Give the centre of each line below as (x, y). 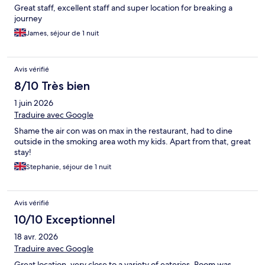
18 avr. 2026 (36, 237)
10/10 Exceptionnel (65, 220)
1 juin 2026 (34, 103)
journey (28, 19)
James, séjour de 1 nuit (62, 33)
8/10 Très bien (52, 86)
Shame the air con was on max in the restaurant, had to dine (123, 131)
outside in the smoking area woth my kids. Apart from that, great (132, 142)
